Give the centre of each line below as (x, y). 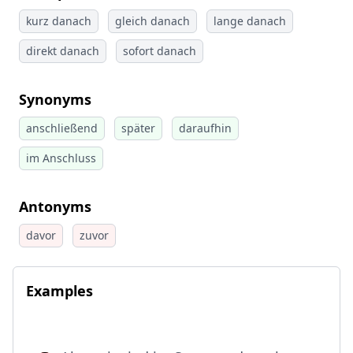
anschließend (62, 128)
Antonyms (55, 206)
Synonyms (55, 99)
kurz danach (59, 21)
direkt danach (63, 51)
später (138, 128)
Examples (59, 291)
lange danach (250, 21)
